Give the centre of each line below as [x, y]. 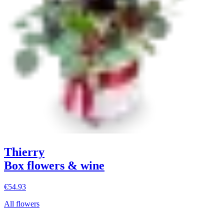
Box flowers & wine [54, 166]
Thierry [24, 152]
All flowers [22, 203]
